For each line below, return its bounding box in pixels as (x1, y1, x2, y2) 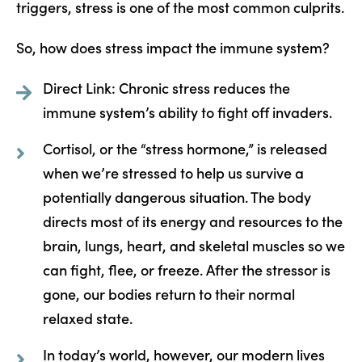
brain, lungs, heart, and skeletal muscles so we (42, 234, 345, 255)
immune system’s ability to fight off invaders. (42, 101, 332, 122)
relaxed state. (42, 307, 133, 328)
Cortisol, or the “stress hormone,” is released (42, 137, 327, 158)
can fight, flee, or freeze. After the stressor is (42, 259, 330, 280)
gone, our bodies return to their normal (42, 283, 295, 304)
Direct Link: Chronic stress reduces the (42, 77, 290, 98)
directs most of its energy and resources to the (42, 210, 343, 231)
